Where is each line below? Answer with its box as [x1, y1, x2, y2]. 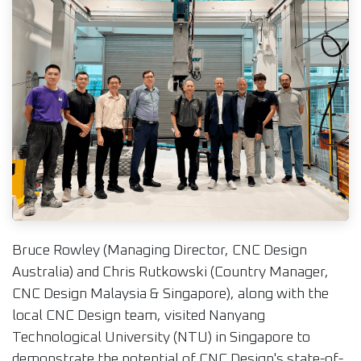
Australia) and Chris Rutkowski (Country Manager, [12, 265, 329, 280]
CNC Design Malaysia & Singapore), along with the [12, 287, 329, 302]
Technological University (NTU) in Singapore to [12, 330, 310, 346]
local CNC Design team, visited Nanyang [12, 309, 265, 324]
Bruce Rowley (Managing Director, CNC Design [12, 243, 307, 259]
